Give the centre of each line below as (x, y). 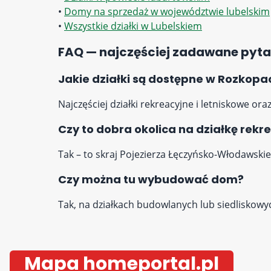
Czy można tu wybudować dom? (151, 179)
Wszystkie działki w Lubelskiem (133, 26)
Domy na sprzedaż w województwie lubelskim (167, 11)
